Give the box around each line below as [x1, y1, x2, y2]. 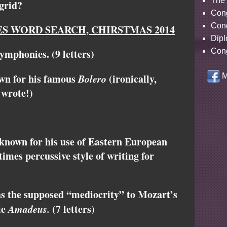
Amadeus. [8, 202, 50, 216]
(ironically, [106, 71, 157, 87]
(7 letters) [50, 202, 95, 217]
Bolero [78, 71, 106, 86]
